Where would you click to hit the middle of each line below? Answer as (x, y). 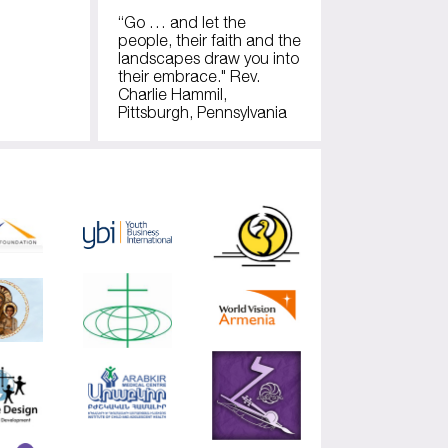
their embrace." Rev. (188, 76)
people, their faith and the (209, 40)
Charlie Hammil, (172, 94)
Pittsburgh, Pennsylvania (202, 112)
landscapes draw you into (208, 58)
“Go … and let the (181, 22)
